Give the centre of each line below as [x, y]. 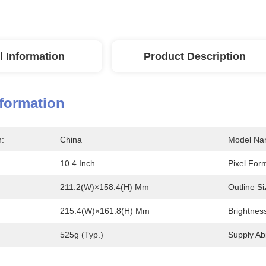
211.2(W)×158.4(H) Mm [104, 187]
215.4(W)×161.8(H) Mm [105, 211]
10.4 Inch [77, 163]
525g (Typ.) [82, 235]
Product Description [195, 56]
